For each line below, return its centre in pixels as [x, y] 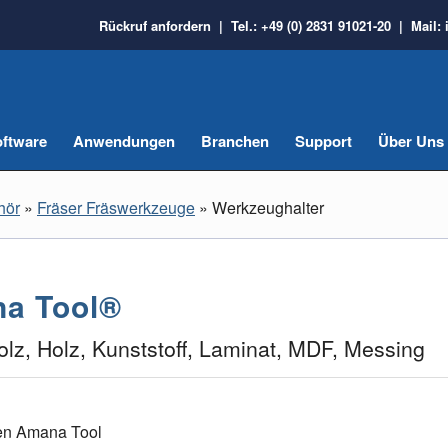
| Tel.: [236, 25]
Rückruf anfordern [155, 25]
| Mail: [418, 25]
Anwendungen [124, 141]
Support [323, 141]
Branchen [235, 141]
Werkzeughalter [268, 207]
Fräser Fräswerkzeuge [116, 207]
